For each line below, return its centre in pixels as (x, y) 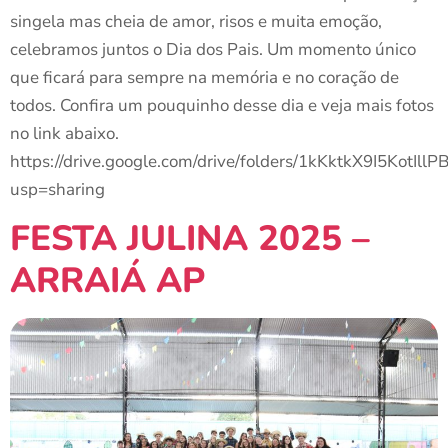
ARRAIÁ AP (107, 281)
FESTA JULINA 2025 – (190, 239)
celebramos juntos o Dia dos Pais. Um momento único (213, 50)
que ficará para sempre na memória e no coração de (204, 78)
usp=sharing (73, 190)
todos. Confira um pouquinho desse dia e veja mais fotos (222, 106)
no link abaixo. (64, 134)
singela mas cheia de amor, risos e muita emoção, (196, 22)
